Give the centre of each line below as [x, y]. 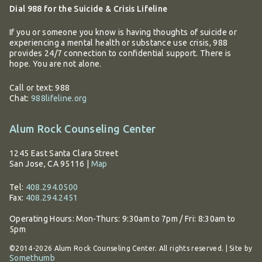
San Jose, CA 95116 [47, 163]
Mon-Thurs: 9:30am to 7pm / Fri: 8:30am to [156, 219]
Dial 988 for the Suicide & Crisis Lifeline [89, 8]
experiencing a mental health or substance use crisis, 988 [119, 43]
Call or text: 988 [40, 87]
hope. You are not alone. [56, 64]
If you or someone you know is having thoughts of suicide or [123, 32]
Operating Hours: [43, 219]
